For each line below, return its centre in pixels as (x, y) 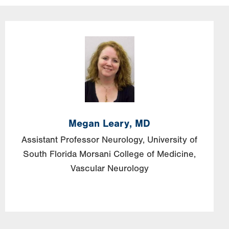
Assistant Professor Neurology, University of (109, 140)
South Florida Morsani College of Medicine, (109, 154)
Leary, (117, 124)
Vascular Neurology (109, 169)
